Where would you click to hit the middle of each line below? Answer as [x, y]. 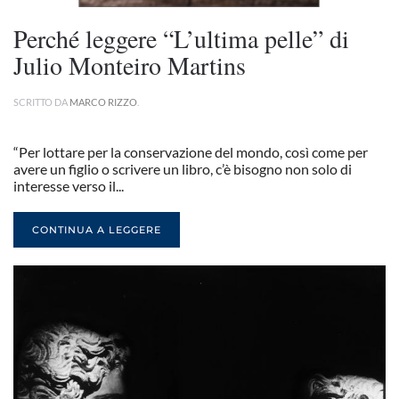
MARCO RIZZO [103, 102]
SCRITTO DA [41, 102]
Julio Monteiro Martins [130, 65]
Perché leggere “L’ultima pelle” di [181, 38]
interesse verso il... [69, 186]
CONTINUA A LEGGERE [97, 230]
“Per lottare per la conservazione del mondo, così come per [191, 152]
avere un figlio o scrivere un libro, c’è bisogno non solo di [183, 169]
